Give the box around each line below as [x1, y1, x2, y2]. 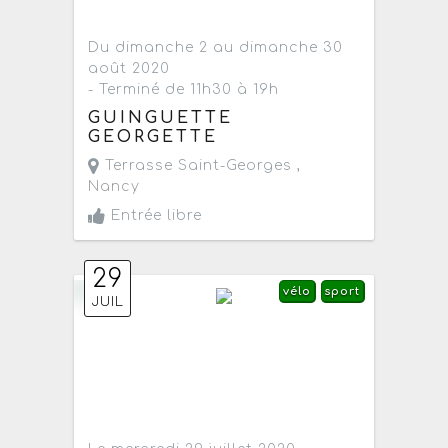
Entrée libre [106, 208, 203, 224]
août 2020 [88, 60, 171, 76]
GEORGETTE [88, 128, 219, 147]
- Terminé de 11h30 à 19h [88, 81, 280, 97]
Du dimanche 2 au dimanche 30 [88, 39, 344, 55]
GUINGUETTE [88, 109, 234, 128]
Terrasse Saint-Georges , [100, 158, 302, 174]
